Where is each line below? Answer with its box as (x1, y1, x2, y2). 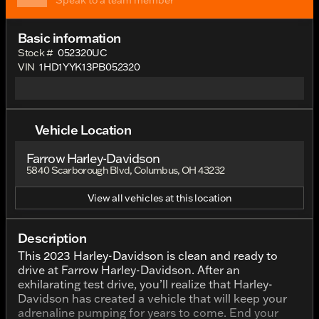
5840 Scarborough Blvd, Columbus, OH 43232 (26, 164, 225, 177)
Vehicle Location (35, 120, 132, 138)
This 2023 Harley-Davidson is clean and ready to (18, 249, 278, 263)
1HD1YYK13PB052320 (39, 61, 140, 73)
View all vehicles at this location (87, 192, 232, 204)
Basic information (18, 29, 121, 46)
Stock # (18, 46, 54, 59)
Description (18, 229, 87, 246)
